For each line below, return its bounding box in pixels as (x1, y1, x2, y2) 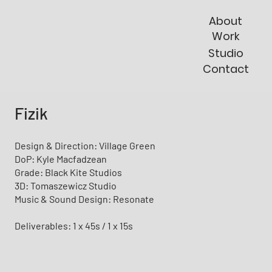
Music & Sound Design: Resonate (14, 192, 154, 205)
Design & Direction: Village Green (14, 139, 155, 151)
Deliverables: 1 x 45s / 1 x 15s (14, 219, 133, 231)
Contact (202, 61, 249, 77)
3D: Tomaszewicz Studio (14, 179, 117, 191)
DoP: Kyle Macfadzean (14, 152, 107, 165)
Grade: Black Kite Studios (14, 166, 122, 178)
